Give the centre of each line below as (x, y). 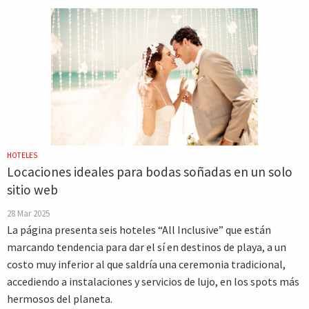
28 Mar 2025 (28, 213)
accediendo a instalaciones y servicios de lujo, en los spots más (153, 281)
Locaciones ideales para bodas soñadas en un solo (150, 172)
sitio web (32, 190)
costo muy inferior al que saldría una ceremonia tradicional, (146, 264)
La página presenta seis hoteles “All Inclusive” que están (139, 230)
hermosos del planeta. (60, 299)
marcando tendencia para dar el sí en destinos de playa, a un (147, 247)
